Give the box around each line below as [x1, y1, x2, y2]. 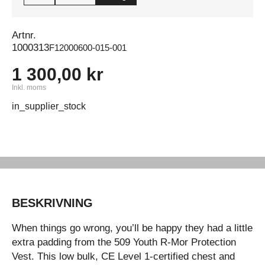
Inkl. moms [12, 83, 46, 92]
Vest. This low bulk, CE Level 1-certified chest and [12, 250, 235, 262]
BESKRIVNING [12, 196, 93, 209]
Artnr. [12, 29, 36, 41]
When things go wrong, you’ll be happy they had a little [12, 222, 253, 234]
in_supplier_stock [12, 101, 86, 111]
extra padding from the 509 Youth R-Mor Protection [12, 236, 236, 248]
